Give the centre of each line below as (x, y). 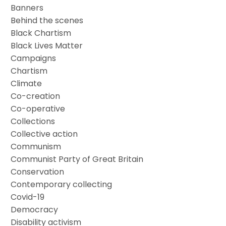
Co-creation (36, 96)
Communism (36, 146)
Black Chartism (41, 33)
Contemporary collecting (62, 184)
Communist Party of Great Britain (77, 159)
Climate (26, 83)
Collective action (44, 134)
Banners (27, 8)
